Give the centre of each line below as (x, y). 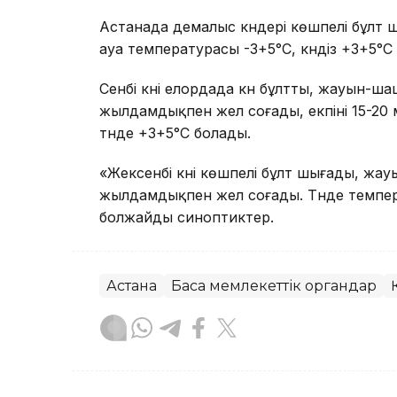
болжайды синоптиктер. (187, 218)
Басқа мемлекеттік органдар (274, 286)
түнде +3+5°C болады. (175, 133)
